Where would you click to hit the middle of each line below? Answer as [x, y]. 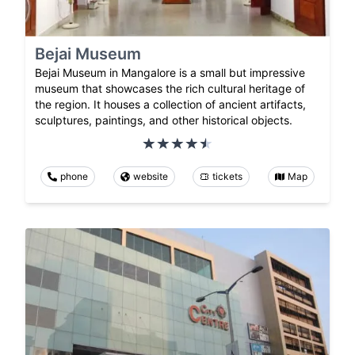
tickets [228, 177]
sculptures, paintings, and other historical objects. [164, 120]
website [150, 177]
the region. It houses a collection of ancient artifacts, [170, 105]
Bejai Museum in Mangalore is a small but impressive [170, 73]
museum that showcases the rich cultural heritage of [170, 89]
